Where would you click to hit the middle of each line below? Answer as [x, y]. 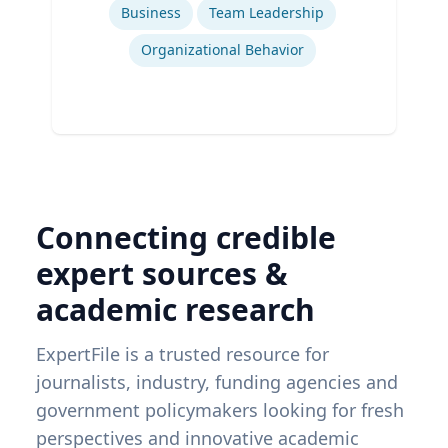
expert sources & [162, 274]
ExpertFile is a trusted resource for [182, 354]
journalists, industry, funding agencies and [217, 382]
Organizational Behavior [222, 50]
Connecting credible [186, 238]
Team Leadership [266, 13]
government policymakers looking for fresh [220, 410]
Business [150, 13]
